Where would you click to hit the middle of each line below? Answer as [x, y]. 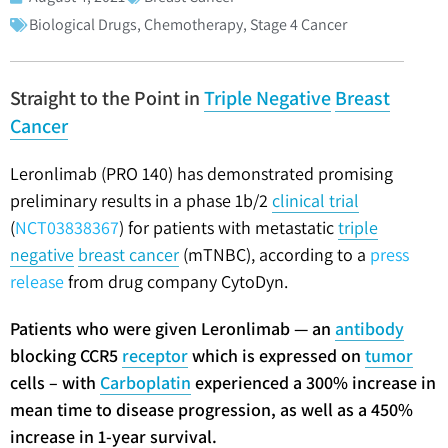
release [37, 281]
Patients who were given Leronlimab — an [172, 328]
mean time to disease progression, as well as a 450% [211, 409]
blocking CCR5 [66, 355]
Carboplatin [145, 382]
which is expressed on [276, 355]
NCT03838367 [67, 227]
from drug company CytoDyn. [176, 281]
